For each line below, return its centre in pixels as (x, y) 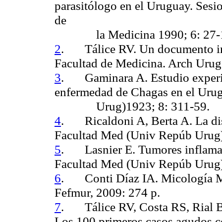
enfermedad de (93, 91)
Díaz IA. (136, 178)
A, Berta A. (163, 120)
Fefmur (72, 192)
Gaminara (109, 77)
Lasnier (103, 149)
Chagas (149, 91)
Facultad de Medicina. (111, 63)
